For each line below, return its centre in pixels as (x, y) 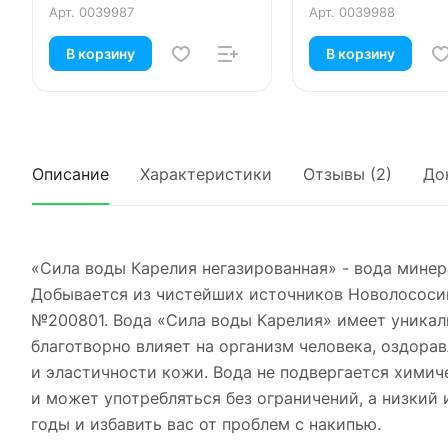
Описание (70, 173)
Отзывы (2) (347, 173)
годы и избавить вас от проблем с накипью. (206, 423)
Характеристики (206, 173)
